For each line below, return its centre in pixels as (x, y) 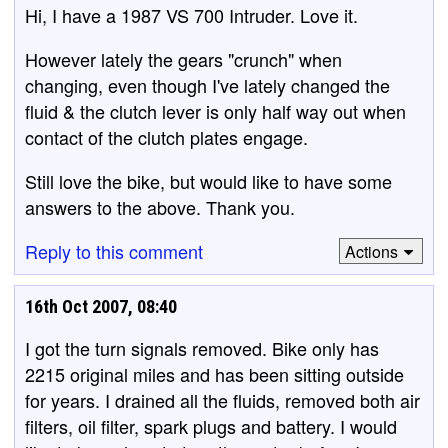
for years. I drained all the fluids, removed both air (222, 400)
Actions (371, 251)
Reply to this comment (114, 251)
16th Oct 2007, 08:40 (101, 306)
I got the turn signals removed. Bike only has (202, 348)
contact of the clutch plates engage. (166, 137)
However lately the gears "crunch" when (183, 59)
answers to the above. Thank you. (160, 207)
